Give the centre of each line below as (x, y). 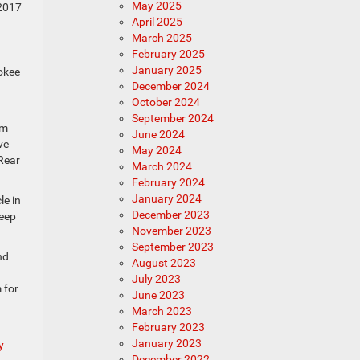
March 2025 (162, 38)
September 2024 (172, 118)
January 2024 (166, 198)
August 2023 (164, 263)
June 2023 (158, 295)
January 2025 (166, 70)
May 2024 (156, 150)
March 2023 (162, 311)
